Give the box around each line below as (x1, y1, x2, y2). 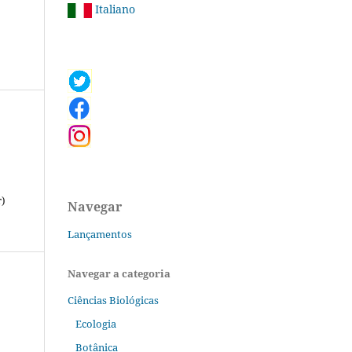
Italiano (92, 2, 136, 17)
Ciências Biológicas (68, 293, 159, 308)
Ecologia (75, 317, 116, 332)
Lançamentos (68, 227, 132, 242)
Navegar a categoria (68, 266, 170, 281)
